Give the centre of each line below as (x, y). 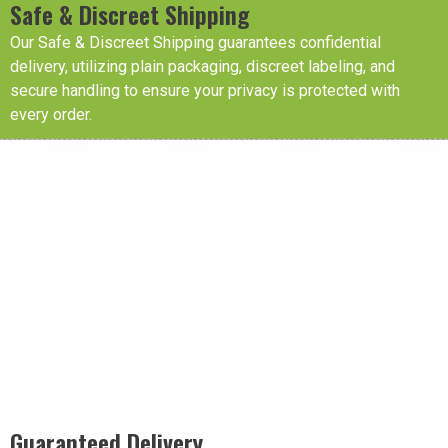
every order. (51, 114)
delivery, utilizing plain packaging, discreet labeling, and (202, 66)
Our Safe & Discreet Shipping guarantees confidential (195, 42)
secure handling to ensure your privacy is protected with (205, 90)
